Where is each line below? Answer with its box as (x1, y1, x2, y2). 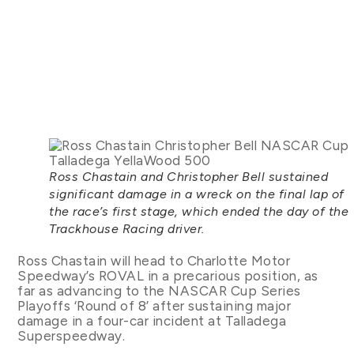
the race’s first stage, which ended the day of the (49, 204, 349, 220)
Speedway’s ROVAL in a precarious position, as (17, 268, 318, 284)
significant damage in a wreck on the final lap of (49, 186, 345, 202)
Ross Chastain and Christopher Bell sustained (49, 169, 329, 185)
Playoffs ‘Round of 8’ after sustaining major (17, 298, 292, 314)
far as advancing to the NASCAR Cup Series (17, 283, 301, 299)
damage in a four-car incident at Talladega (17, 313, 287, 330)
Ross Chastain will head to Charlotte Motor (17, 253, 291, 269)
